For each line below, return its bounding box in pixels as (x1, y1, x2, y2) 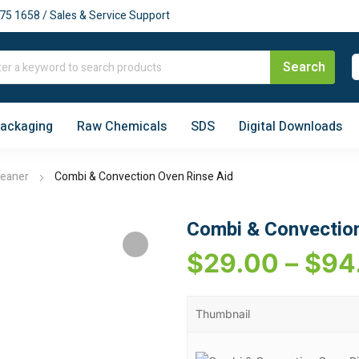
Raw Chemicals (77, 116, 167, 136)
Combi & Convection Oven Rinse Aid (54, 168, 233, 186)
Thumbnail (196, 307, 250, 321)
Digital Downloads (239, 116, 342, 136)
